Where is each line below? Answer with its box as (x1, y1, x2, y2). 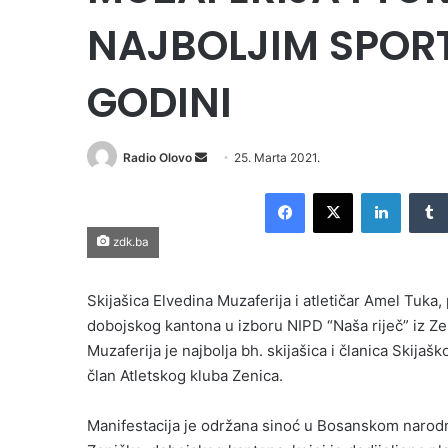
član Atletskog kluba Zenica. (87, 366, 283, 386)
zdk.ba (110, 235, 149, 250)
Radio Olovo (123, 150, 192, 165)
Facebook (304, 184, 365, 201)
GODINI (87, 74, 232, 131)
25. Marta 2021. (234, 150, 320, 165)
